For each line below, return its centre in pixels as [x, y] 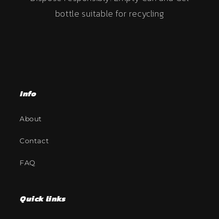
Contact [34, 141]
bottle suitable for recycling [109, 13]
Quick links [43, 198]
